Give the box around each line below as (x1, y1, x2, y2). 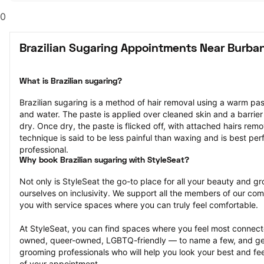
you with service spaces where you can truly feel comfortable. (19, 200, 258, 210)
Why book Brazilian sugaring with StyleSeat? (19, 157, 189, 164)
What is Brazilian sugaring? (19, 78, 122, 85)
